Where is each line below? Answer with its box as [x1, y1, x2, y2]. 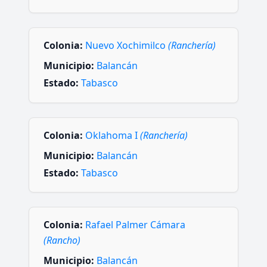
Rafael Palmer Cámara [85, 218, 185, 231]
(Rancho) [44, 234, 80, 247]
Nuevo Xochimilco [85, 39, 168, 52]
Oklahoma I [85, 128, 140, 142]
